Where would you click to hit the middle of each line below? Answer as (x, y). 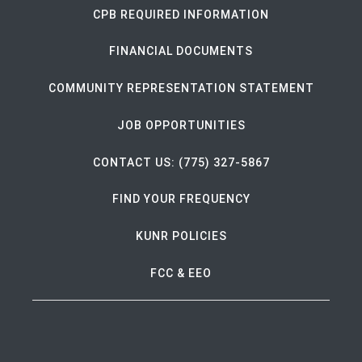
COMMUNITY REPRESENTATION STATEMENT (181, 88)
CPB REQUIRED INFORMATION (181, 14)
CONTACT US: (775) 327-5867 (181, 162)
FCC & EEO (181, 273)
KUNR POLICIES (181, 236)
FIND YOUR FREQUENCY (181, 199)
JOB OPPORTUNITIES (181, 125)
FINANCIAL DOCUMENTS (181, 51)
